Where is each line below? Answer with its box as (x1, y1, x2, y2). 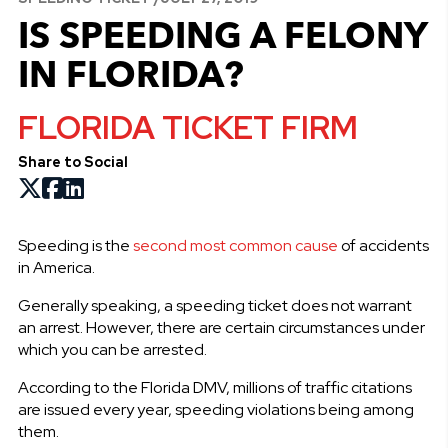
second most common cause (129, 234, 338, 256)
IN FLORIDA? (17, 51, 244, 96)
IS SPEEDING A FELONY (17, 12, 427, 57)
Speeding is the (17, 234, 130, 256)
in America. (17, 256, 95, 278)
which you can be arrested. (17, 338, 207, 360)
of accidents (337, 234, 429, 256)
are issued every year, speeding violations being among (17, 398, 414, 420)
